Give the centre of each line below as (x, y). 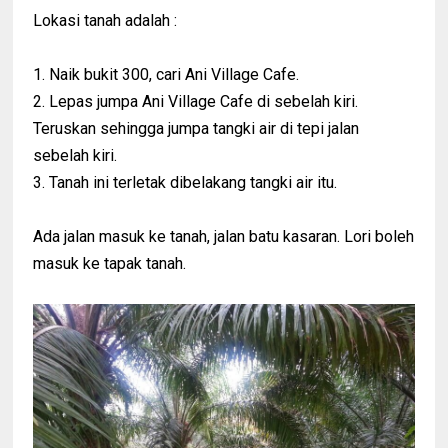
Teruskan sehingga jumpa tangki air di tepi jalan (196, 128)
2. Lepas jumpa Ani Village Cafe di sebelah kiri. (196, 101)
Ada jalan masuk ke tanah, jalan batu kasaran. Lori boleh (224, 236)
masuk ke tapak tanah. (110, 263)
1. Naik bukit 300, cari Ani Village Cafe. (166, 74)
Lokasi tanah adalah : (105, 20)
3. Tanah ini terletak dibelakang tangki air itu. (185, 182)
